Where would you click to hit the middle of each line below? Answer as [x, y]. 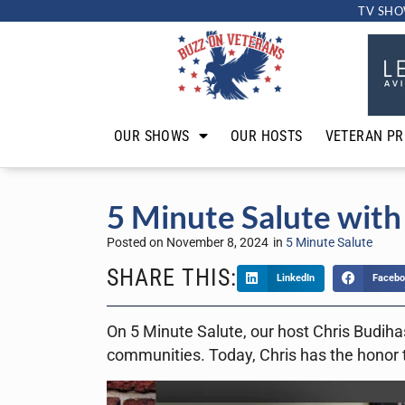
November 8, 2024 [217, 242]
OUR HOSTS [267, 136]
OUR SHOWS [152, 136]
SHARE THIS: [172, 277]
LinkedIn [295, 278]
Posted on [137, 242]
